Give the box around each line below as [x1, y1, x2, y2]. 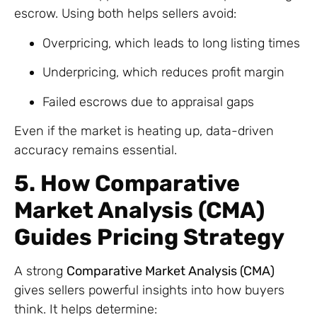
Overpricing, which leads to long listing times [42, 35, 300, 51]
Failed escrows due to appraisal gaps [42, 93, 254, 110]
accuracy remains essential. [14, 142, 177, 158]
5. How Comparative [14, 170, 240, 197]
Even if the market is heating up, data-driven [14, 123, 274, 139]
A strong [14, 263, 67, 279]
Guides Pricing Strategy [14, 224, 284, 251]
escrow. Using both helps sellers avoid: [14, 6, 236, 22]
